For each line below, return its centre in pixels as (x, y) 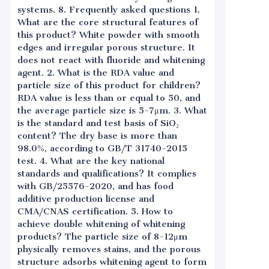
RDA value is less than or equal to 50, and (109, 98)
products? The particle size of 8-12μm (102, 237)
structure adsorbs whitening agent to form (112, 262)
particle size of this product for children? (109, 85)
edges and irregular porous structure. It (106, 47)
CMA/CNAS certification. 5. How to (95, 211)
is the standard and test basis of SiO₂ (98, 123)
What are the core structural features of (108, 22)
